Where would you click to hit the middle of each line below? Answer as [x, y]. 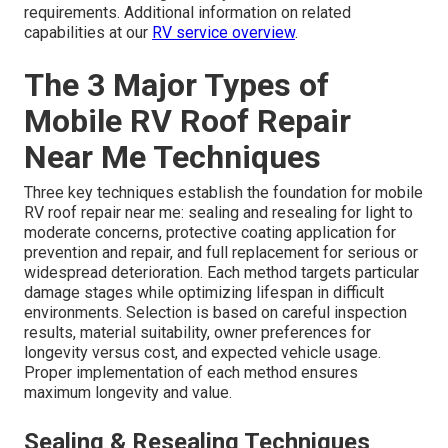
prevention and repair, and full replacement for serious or [221, 253]
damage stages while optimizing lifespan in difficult [204, 293]
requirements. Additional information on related [187, 13]
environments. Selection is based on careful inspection [215, 313]
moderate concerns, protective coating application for [210, 233]
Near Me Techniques [172, 157]
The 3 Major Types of [176, 85]
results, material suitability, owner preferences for [197, 333]
